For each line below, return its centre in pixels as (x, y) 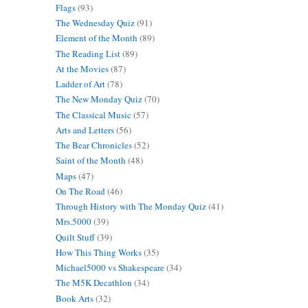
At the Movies (82, 68)
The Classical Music (93, 114)
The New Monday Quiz (99, 99)
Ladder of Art (80, 84)
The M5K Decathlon (93, 283)
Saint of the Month (90, 161)
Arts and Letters (85, 130)
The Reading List (88, 53)
